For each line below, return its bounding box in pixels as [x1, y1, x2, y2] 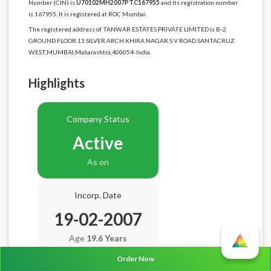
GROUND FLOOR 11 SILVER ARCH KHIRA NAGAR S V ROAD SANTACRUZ [28, 36, 234, 44]
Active [72, 132, 123, 154]
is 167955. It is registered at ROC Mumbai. [28, 10, 147, 18]
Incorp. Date [74, 190, 122, 201]
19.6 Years [86, 233, 127, 244]
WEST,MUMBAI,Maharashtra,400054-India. [28, 48, 151, 56]
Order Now [117, 253, 154, 263]
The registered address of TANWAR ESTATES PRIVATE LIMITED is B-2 [28, 25, 226, 33]
